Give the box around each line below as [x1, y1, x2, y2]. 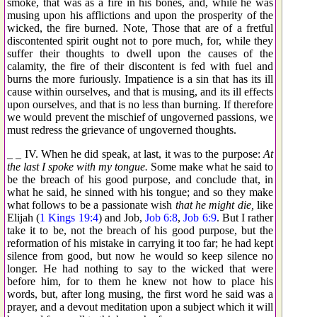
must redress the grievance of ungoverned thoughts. [7, 123, 236, 136]
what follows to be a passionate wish [7, 198, 175, 211]
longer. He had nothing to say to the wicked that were [7, 262, 273, 275]
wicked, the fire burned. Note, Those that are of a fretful [7, 21, 273, 34]
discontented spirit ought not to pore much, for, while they [7, 34, 273, 47]
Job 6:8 [145, 211, 178, 224]
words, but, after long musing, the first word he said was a [7, 287, 273, 300]
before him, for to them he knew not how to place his [7, 275, 273, 287]
